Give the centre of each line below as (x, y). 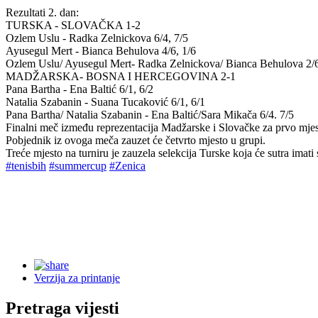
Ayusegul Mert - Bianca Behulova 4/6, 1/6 (101, 50)
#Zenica (127, 165)
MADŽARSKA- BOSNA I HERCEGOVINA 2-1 (121, 76)
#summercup (78, 165)
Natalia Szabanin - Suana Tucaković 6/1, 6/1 (105, 102)
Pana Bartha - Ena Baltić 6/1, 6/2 (79, 89)
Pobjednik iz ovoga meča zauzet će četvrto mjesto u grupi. (136, 140)
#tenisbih (26, 165)
